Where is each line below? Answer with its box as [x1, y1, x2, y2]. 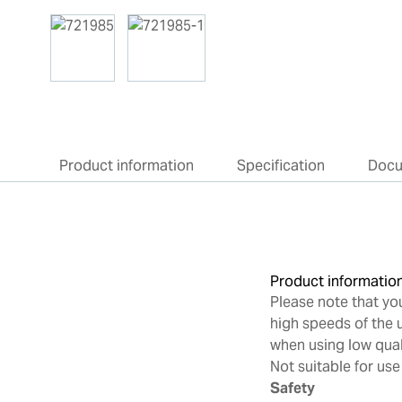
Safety [270, 378, 316, 398]
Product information [59, 155, 195, 175]
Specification [237, 155, 326, 175]
